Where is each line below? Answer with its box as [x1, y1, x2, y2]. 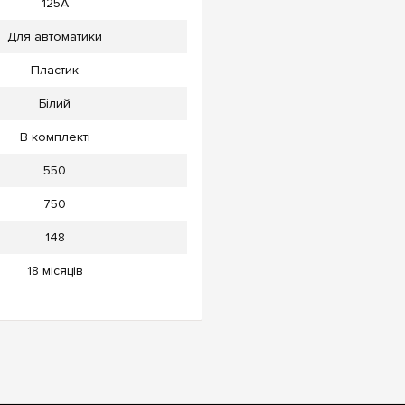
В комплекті [19, 129, 90, 146]
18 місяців [26, 263, 83, 279]
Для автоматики [7, 29, 102, 45]
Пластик [31, 62, 79, 79]
